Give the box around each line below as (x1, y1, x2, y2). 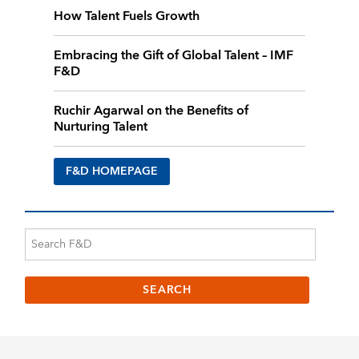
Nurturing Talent (54, 115, 148, 138)
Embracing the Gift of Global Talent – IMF (54, 43, 294, 67)
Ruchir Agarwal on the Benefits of (54, 99, 249, 122)
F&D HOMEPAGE (66, 161, 159, 181)
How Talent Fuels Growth (54, 4, 200, 27)
